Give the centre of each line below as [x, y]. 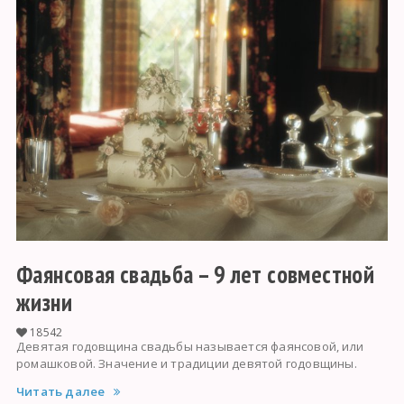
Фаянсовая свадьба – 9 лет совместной [195, 275]
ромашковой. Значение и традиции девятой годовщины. [186, 364]
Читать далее [60, 392]
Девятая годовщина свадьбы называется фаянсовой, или [190, 347]
